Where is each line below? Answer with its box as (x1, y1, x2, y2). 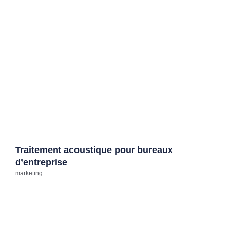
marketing (15, 170, 43, 177)
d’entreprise (15, 157, 67, 168)
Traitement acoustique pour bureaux (15, 145, 173, 156)
